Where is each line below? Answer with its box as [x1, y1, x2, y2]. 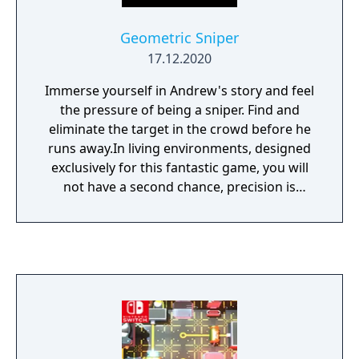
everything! [145, 197, 214, 215]
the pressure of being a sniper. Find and [59, 101, 300, 119]
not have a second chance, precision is [63, 178, 296, 196]
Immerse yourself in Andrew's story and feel [45, 82, 314, 99]
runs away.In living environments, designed [48, 139, 311, 157]
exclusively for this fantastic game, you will [50, 159, 309, 176]
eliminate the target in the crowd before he [48, 120, 311, 138]
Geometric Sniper [120, 28, 239, 47]
